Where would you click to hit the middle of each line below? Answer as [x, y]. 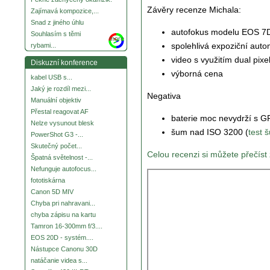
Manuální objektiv [56, 100]
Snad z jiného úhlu [57, 23]
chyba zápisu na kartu [63, 215]
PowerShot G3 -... [57, 135]
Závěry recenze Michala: [194, 10]
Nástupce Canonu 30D [64, 249]
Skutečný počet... [56, 146]
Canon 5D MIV [52, 192]
